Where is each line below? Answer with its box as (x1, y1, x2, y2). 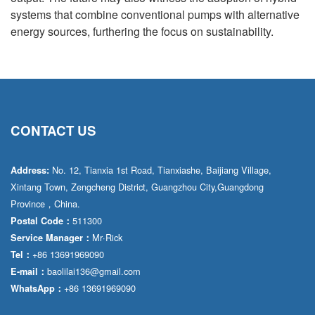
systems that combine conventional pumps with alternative (11, 6, 300, 22)
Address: (11, 163, 49, 176)
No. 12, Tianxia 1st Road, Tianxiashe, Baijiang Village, (49, 162, 271, 176)
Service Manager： (11, 231, 92, 244)
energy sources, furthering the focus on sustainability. (11, 22, 274, 39)
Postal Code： (11, 214, 72, 227)
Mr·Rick (92, 230, 122, 244)
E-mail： (11, 264, 47, 278)
